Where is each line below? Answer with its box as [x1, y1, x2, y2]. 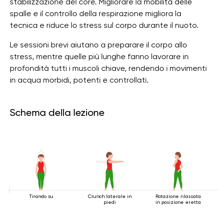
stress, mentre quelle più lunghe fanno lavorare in [10, 52, 189, 61]
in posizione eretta [155, 199, 201, 205]
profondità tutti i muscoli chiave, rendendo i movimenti [10, 64, 207, 73]
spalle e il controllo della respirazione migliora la [10, 9, 181, 18]
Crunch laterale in [88, 194, 131, 199]
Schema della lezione [10, 107, 105, 118]
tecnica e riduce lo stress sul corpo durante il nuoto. [10, 21, 198, 30]
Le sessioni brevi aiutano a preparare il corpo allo [10, 40, 187, 49]
